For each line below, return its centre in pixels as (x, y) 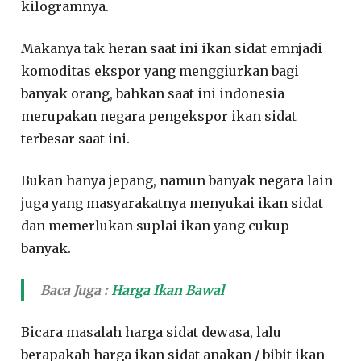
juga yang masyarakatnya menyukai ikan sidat (172, 203)
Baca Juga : (76, 290)
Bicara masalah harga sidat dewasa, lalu (151, 332)
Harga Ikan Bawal (168, 290)
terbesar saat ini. (76, 138)
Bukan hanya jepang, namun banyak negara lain (177, 180)
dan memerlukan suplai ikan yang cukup (156, 225)
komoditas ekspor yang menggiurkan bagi (160, 71)
